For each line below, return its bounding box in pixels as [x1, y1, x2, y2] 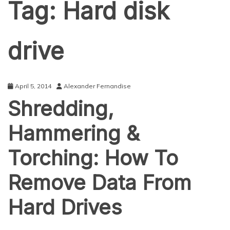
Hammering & [8, 121, 140, 146]
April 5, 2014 [15, 82, 51, 90]
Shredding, [8, 96, 114, 121]
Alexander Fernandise [64, 82, 131, 90]
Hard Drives [8, 195, 122, 220]
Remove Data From [8, 170, 191, 195]
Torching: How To [8, 145, 178, 170]
